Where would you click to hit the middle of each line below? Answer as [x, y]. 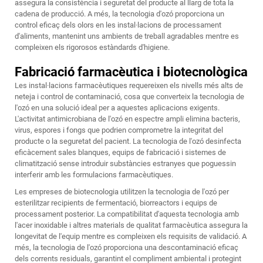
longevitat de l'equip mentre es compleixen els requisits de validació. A [131, 237]
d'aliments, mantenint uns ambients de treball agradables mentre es [127, 36]
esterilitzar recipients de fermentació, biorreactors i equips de [116, 203]
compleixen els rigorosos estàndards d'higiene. [92, 48]
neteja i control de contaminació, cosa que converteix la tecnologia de [129, 97]
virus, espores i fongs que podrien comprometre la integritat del [119, 130]
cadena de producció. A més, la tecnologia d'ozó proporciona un [119, 14]
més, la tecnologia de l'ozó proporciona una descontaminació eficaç [127, 248]
